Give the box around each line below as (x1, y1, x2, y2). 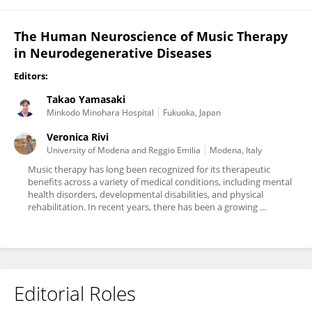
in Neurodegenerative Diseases (14, 45, 212, 61)
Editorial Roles (14, 280, 136, 306)
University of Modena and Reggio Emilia (47, 144, 201, 156)
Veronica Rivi (47, 130, 109, 143)
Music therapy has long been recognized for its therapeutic (28, 163, 270, 175)
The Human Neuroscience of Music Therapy (14, 28, 288, 45)
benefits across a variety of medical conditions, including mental (28, 175, 292, 188)
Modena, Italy (210, 144, 262, 156)
